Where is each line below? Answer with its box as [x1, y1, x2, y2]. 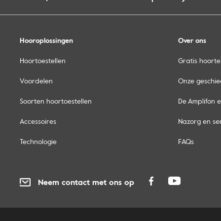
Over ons [178, 35, 206, 46]
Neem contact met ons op [38, 176, 134, 188]
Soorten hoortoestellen [20, 96, 92, 107]
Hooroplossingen [20, 35, 73, 46]
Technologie [20, 136, 57, 147]
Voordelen [20, 75, 53, 86]
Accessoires [20, 116, 56, 127]
